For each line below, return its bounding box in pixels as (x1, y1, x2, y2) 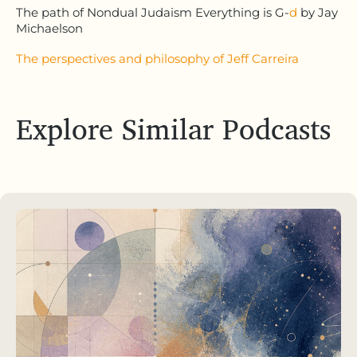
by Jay (297, 4, 338, 20)
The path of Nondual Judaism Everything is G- (16, 4, 289, 20)
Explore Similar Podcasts (16, 104, 331, 152)
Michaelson (16, 20, 83, 36)
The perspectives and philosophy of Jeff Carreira (16, 50, 299, 66)
